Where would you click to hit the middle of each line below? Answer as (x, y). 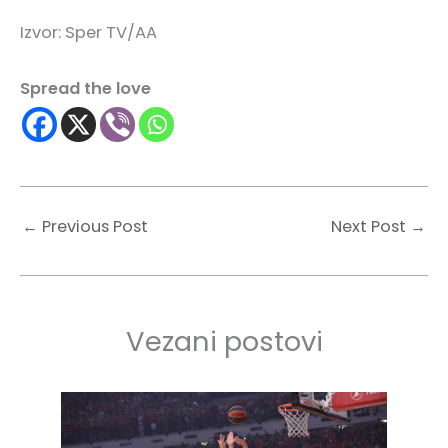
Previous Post (93, 227)
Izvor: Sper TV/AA (88, 32)
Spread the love (85, 88)
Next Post (370, 227)
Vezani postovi (224, 341)
